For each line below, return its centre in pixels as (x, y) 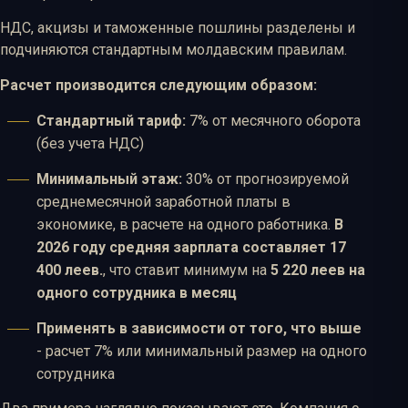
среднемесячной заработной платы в (163, 201)
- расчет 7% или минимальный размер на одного (202, 351)
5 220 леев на (318, 270)
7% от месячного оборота (273, 120)
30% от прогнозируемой (265, 178)
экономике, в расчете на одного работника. (185, 224)
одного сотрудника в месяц (137, 292)
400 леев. (70, 270)
